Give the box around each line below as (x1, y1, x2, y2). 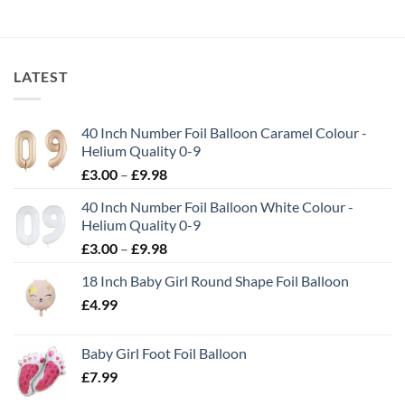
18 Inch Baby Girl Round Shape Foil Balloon (81, 271, 349, 289)
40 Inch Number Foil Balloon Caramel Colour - (81, 123, 367, 141)
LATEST (14, 68, 69, 86)
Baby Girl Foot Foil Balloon (81, 344, 247, 362)
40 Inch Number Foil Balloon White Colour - (81, 197, 353, 215)
